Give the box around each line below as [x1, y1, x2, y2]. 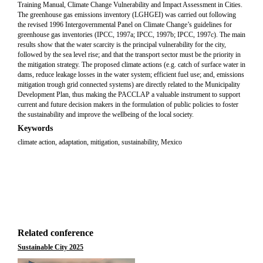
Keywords [18, 124, 53, 133]
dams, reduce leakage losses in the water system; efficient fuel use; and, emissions [18, 70, 244, 79]
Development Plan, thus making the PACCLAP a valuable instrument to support [18, 90, 240, 99]
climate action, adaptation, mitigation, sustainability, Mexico [18, 138, 182, 146]
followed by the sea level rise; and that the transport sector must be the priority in [18, 50, 241, 59]
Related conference [18, 228, 93, 238]
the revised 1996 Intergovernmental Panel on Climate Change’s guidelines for [18, 21, 232, 29]
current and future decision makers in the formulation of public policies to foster [18, 100, 238, 109]
